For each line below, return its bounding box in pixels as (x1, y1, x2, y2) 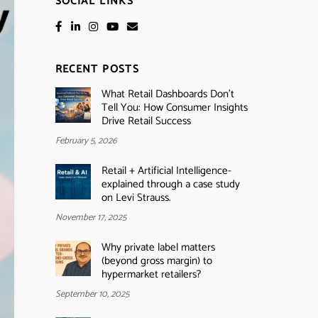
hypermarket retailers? (101, 265, 201, 283)
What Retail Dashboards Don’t (101, 84, 234, 103)
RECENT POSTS (55, 60, 140, 79)
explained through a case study (101, 175, 240, 193)
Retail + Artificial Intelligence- (101, 161, 231, 180)
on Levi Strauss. (101, 188, 171, 207)
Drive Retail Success (101, 111, 191, 130)
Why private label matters (101, 238, 215, 256)
